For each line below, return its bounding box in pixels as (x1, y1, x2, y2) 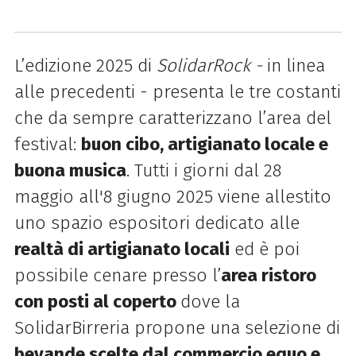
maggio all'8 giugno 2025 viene (14, 185, 265, 207)
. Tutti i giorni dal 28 (126, 159, 281, 181)
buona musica (14, 159, 126, 181)
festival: (14, 133, 81, 155)
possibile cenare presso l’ (14, 264, 221, 286)
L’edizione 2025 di (14, 54, 157, 76)
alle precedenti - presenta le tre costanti (14, 80, 341, 103)
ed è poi (229, 238, 300, 260)
